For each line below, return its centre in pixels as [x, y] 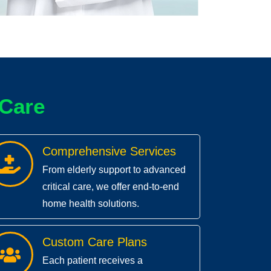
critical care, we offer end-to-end [110, 187]
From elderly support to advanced [114, 170]
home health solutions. [90, 204]
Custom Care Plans [94, 242]
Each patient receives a [92, 261]
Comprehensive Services [109, 152]
